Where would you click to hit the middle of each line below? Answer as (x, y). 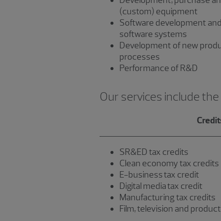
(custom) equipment (159, 11)
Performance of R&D (159, 68)
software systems (153, 34)
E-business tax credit (159, 175)
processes (140, 57)
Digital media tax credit (161, 186)
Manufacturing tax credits (167, 197)
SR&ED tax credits (154, 152)
